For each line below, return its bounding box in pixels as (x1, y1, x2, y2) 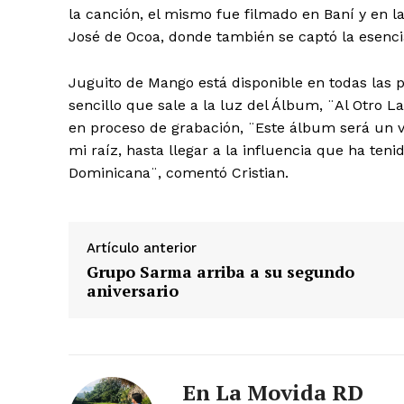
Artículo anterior (87, 240, 197, 257)
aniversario (87, 280, 179, 302)
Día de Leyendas (233, 160, 329, 175)
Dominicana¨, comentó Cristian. (69, 164, 289, 182)
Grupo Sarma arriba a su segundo (87, 261, 354, 283)
